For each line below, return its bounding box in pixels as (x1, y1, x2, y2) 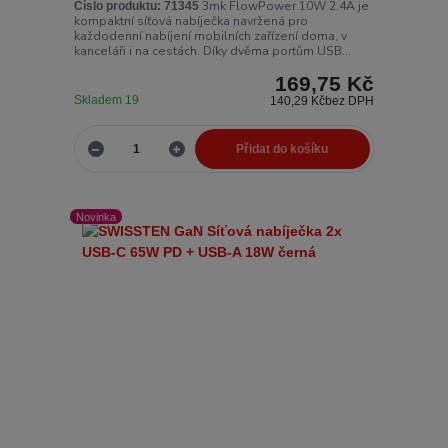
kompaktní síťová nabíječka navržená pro (73, 12, 308, 29)
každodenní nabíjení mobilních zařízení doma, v (73, 27, 347, 44)
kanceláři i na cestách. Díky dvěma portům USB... (73, 42, 351, 59)
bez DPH (325, 93, 375, 108)
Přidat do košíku (236, 142, 329, 157)
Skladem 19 (73, 92, 142, 107)
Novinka (76, 210, 117, 223)
